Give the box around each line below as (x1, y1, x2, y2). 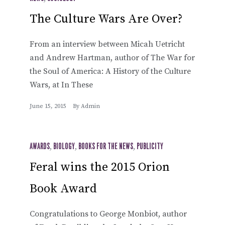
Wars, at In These (30, 79, 93, 90)
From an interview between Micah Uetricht (30, 39, 185, 49)
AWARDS (30, 142, 50, 151)
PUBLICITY (137, 142, 163, 151)
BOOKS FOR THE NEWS (78, 142, 133, 151)
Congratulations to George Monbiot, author (30, 208, 187, 219)
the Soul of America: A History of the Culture (30, 66, 191, 76)
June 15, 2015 (30, 102, 66, 110)
